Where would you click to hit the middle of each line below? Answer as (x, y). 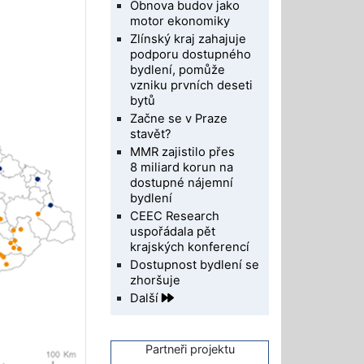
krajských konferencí (190, 247)
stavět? (151, 134)
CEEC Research (175, 216)
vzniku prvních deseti (192, 85)
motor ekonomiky (180, 21)
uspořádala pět (173, 231)
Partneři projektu (190, 349)
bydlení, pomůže (178, 69)
